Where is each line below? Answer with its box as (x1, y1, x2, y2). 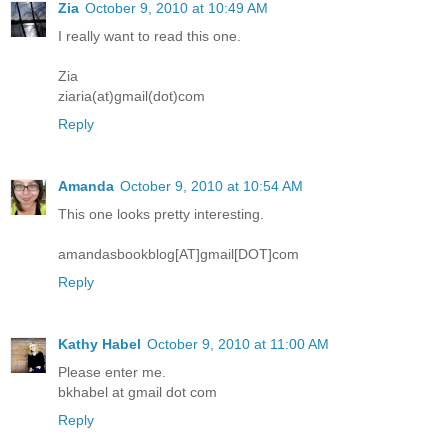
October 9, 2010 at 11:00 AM (147, 335, 329, 352)
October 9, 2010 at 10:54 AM (120, 177, 303, 194)
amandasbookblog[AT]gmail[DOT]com (58, 245, 299, 262)
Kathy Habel (58, 335, 141, 352)
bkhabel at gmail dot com (58, 383, 217, 400)
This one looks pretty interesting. (58, 205, 264, 222)
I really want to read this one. (58, 27, 241, 44)
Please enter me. (58, 363, 166, 380)
